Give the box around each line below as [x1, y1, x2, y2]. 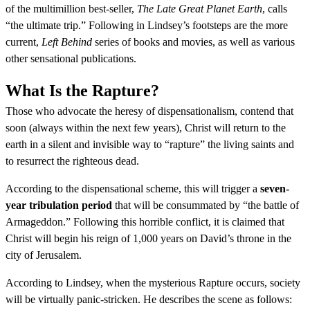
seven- [260, 182, 289, 194]
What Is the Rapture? [6, 81, 159, 100]
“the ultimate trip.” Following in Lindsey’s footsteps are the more [6, 19, 288, 31]
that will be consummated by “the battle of [112, 199, 299, 211]
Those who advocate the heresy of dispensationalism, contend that [6, 104, 293, 117]
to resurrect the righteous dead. [6, 154, 139, 167]
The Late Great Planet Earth [137, 2, 262, 15]
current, [6, 35, 42, 48]
